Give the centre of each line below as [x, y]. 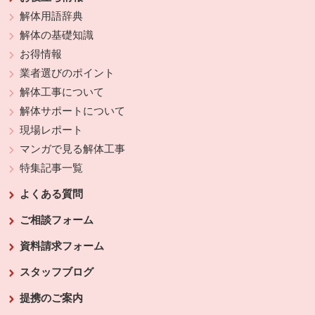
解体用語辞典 [52, 17]
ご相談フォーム [57, 220]
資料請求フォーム [62, 246]
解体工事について [62, 92]
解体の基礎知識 [57, 36]
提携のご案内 [52, 298]
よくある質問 [52, 194]
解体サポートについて [73, 111]
